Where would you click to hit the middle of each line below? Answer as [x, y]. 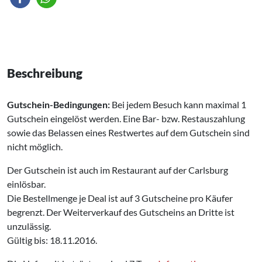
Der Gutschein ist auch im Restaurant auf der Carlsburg [118, 170]
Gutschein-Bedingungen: [58, 104]
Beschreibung [45, 73]
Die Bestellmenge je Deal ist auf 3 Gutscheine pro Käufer [120, 198]
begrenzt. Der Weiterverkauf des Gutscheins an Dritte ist [121, 212]
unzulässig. [29, 226]
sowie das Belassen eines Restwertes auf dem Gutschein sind [128, 132]
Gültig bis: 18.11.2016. [52, 240]
